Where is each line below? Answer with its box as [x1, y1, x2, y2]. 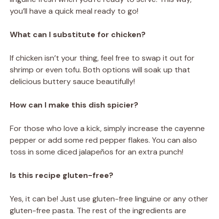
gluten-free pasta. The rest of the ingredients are [10, 205, 186, 216]
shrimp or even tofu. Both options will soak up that [10, 64, 190, 75]
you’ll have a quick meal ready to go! [10, 5, 138, 16]
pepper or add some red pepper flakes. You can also [10, 134, 197, 145]
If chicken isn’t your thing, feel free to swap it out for [10, 52, 195, 63]
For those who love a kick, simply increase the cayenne [10, 123, 205, 133]
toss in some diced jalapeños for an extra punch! [10, 146, 183, 157]
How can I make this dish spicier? [10, 99, 138, 110]
